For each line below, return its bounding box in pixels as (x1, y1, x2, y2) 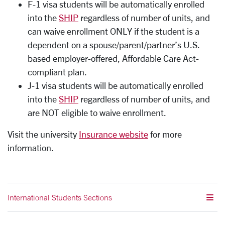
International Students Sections (8, 192, 112, 202)
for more (148, 129, 182, 139)
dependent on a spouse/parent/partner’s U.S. (28, 40, 200, 50)
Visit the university (8, 129, 79, 139)
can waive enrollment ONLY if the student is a (28, 26, 199, 36)
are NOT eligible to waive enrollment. (28, 107, 166, 118)
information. (8, 143, 54, 153)
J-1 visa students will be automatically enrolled (28, 80, 203, 90)
